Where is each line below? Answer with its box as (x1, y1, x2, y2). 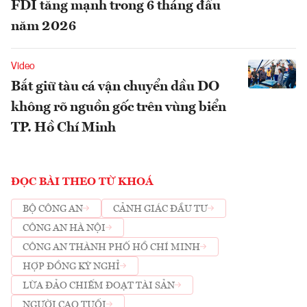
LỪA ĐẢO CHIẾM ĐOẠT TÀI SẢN (23, 280, 175, 291)
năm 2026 (11, 20, 76, 34)
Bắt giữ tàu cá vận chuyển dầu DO (11, 80, 219, 95)
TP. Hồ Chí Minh (11, 121, 116, 136)
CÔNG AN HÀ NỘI (23, 223, 106, 233)
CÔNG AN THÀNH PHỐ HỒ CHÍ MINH (23, 242, 200, 252)
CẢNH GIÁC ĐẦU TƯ (113, 204, 208, 214)
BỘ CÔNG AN (23, 204, 83, 214)
